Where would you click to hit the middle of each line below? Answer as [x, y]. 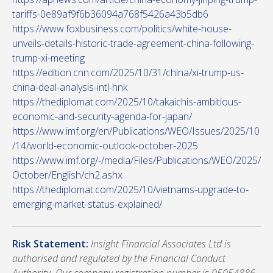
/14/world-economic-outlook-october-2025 [105, 146]
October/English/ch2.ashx [67, 175]
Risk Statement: [50, 244]
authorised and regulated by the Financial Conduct [119, 258]
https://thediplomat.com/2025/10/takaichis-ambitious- [127, 102]
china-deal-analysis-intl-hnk [70, 87]
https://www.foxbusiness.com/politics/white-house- [122, 29]
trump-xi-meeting [48, 58]
